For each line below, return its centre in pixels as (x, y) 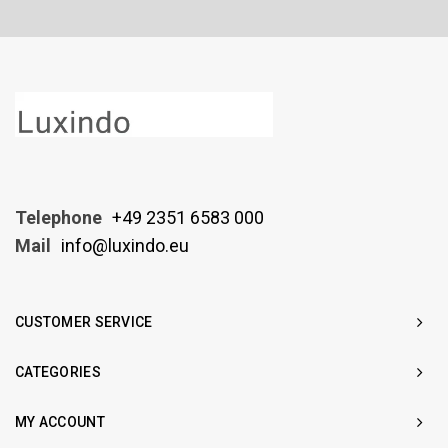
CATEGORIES (58, 372)
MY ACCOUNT (60, 422)
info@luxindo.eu (125, 245)
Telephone (58, 217)
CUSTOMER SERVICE (84, 322)
